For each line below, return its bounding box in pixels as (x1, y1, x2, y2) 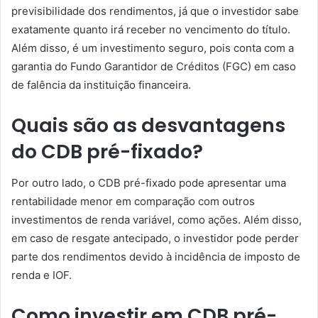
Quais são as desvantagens (11, 111, 285, 138)
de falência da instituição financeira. (11, 77, 191, 92)
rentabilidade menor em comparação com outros (11, 194, 255, 208)
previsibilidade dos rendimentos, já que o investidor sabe (11, 4, 299, 18)
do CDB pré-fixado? (11, 138, 203, 165)
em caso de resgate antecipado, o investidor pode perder (11, 231, 299, 245)
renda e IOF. (11, 268, 72, 282)
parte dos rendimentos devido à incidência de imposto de (11, 250, 300, 263)
